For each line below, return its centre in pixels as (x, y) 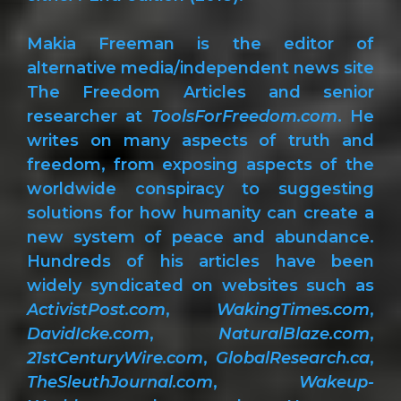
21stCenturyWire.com (115, 358)
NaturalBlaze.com (294, 333)
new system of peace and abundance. (200, 237)
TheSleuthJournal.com (120, 382)
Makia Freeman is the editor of (200, 43)
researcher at (89, 116)
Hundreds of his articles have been (200, 261)
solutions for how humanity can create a (200, 213)
